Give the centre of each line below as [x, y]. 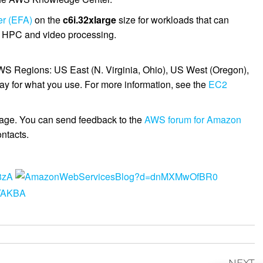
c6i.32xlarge [90, 20]
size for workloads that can [173, 20]
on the [48, 20]
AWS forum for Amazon [193, 119]
